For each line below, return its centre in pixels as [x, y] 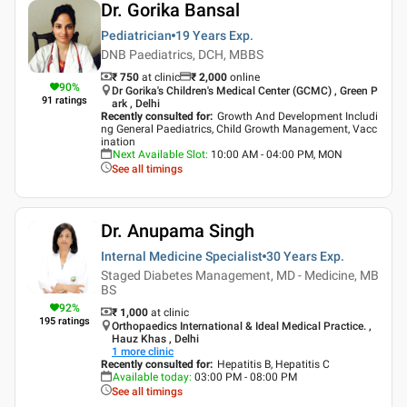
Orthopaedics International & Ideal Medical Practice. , [242, 326]
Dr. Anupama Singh [178, 231]
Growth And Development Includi [298, 116]
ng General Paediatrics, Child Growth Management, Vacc [239, 129]
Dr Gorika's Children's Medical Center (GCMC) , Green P [245, 91]
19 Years [201, 35]
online [245, 77]
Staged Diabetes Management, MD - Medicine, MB [240, 275]
